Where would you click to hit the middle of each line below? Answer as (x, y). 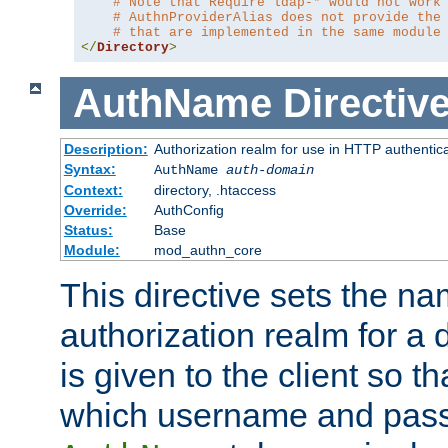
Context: (93, 190)
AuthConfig (188, 210)
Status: (88, 230)
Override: (95, 210)
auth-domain (269, 170)
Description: (105, 149)
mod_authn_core (207, 250)
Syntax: (89, 169)
